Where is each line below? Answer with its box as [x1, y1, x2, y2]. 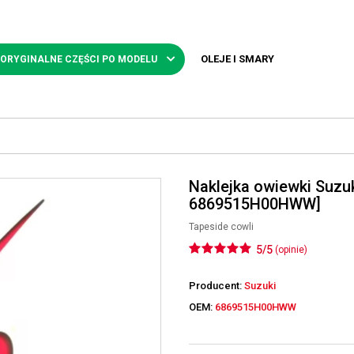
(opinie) [275, 244, 307, 255]
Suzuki [244, 280, 276, 292]
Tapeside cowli [189, 221, 254, 232]
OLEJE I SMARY [201, 52, 274, 65]
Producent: [189, 280, 244, 292]
